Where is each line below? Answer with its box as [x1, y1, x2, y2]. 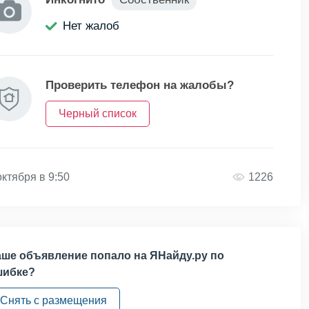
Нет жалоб [63, 19, 119, 32]
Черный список [59, 108, 137, 119]
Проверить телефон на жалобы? [46, 79, 234, 92]
